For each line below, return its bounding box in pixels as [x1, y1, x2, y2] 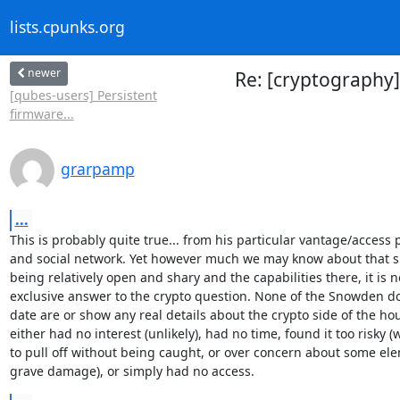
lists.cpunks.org [9, 16, 125, 38]
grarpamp [60, 157, 135, 179]
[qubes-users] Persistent [9, 86, 157, 104]
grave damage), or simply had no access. [9, 362, 254, 379]
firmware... [9, 104, 74, 122]
